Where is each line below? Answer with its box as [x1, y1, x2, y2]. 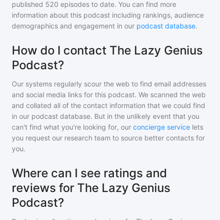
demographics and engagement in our [12, 22, 137, 30]
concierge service [133, 123, 190, 132]
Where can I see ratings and [12, 166, 167, 181]
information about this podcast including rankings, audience [12, 11, 204, 20]
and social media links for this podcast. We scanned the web [12, 90, 206, 99]
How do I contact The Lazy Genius [12, 43, 203, 58]
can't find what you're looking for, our [12, 123, 131, 132]
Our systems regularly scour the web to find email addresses [12, 80, 206, 88]
